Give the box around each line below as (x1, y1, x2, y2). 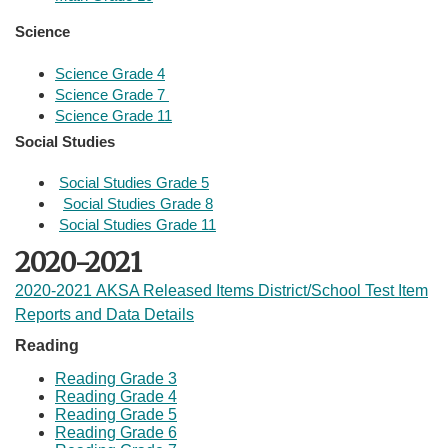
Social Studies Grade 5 (59, 174, 209, 192)
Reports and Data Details (15, 305, 194, 323)
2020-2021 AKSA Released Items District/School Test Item (15, 281, 428, 299)
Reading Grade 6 (55, 424, 177, 442)
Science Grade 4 (55, 64, 165, 82)
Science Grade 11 (55, 106, 172, 124)
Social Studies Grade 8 (63, 195, 213, 213)
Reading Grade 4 (55, 388, 177, 406)
